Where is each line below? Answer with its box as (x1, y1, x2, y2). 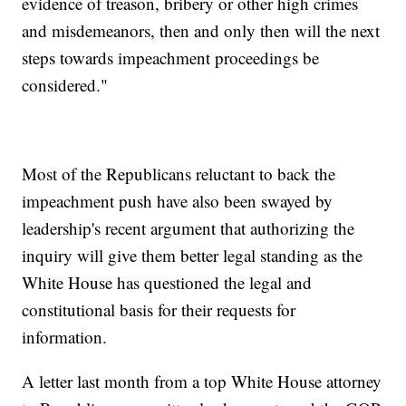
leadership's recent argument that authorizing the (22, 216, 355, 239)
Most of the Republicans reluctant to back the (22, 161, 336, 185)
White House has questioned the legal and (22, 270, 313, 294)
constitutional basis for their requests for (22, 297, 296, 321)
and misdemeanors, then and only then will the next (22, 18, 381, 42)
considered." (22, 72, 109, 96)
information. (22, 324, 108, 348)
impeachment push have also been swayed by (22, 188, 333, 212)
